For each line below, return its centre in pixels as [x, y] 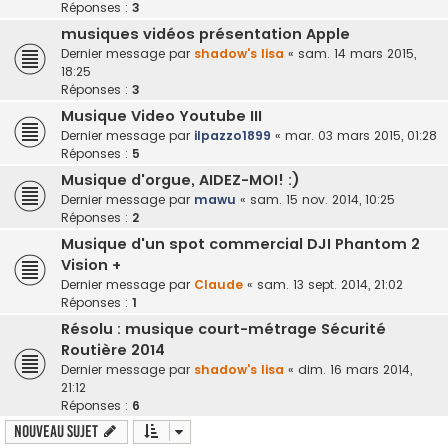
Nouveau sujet [56, 431]
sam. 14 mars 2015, [357, 53]
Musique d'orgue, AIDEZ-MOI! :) [180, 179]
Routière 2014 [113, 349]
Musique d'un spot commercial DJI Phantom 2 [240, 243]
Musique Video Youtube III [161, 115]
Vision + [91, 264]
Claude [218, 284]
